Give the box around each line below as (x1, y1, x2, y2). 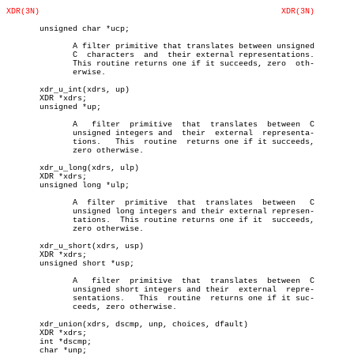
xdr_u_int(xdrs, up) (6, 85, 130, 94)
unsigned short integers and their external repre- (6, 285, 44, 294)
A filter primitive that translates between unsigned (6, 42, 44, 51)
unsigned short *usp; (6, 259, 134, 268)
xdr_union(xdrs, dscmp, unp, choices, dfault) (6, 320, 248, 329)
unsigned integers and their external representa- (6, 129, 44, 137)
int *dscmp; (6, 337, 92, 346)
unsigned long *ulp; (6, 181, 130, 190)
